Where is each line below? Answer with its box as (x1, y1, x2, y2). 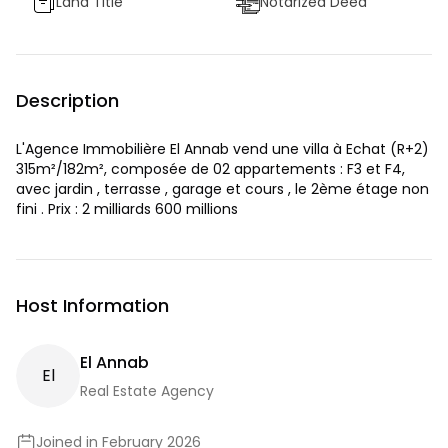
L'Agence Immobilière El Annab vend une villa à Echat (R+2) (16, 139, 429, 159)
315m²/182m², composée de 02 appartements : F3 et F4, (16, 159, 405, 179)
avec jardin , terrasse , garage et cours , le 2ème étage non (16, 179, 429, 199)
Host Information (16, 293, 169, 318)
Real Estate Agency (80, 381, 214, 401)
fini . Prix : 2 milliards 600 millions (16, 199, 238, 219)
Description (16, 88, 119, 113)
